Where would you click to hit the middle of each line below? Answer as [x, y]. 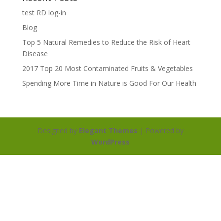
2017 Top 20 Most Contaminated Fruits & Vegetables [107, 68]
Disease [35, 54]
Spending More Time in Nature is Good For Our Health [109, 83]
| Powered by [160, 130]
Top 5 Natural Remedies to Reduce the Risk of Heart [106, 42]
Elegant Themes [108, 130]
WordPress [110, 142]
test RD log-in [44, 13]
